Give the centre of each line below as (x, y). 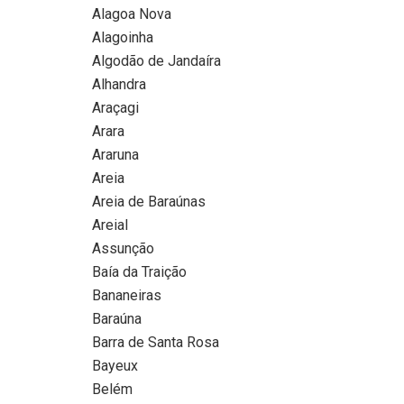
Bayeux (115, 365)
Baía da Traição (139, 271)
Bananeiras (127, 295)
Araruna (115, 154)
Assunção (123, 248)
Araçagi (115, 107)
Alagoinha (123, 37)
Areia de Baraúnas (149, 201)
